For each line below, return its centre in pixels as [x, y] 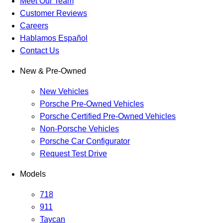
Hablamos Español [54, 38]
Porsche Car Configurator [85, 141]
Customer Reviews [54, 13]
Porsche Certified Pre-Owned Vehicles [108, 116]
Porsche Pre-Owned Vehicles [92, 104]
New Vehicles [64, 92]
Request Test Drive [73, 154]
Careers [34, 26]
